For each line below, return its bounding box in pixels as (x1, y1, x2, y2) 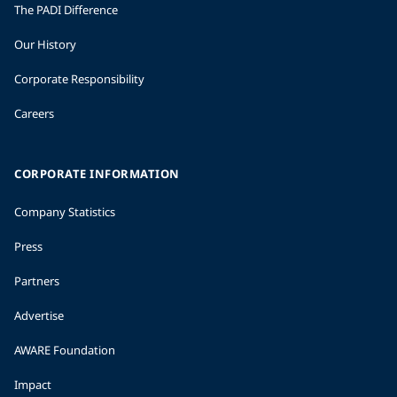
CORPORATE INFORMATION (14, 166, 180, 182)
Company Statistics (14, 204, 115, 220)
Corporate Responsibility (14, 71, 144, 87)
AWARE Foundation (14, 342, 115, 358)
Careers (14, 105, 54, 121)
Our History (14, 36, 76, 52)
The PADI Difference (14, 2, 118, 18)
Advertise (14, 307, 64, 323)
